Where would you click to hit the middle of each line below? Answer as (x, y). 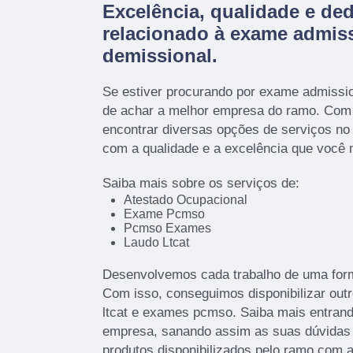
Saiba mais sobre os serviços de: (201, 183)
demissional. (160, 55)
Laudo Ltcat (156, 242)
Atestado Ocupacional (185, 199)
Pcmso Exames (167, 228)
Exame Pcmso (164, 214)
